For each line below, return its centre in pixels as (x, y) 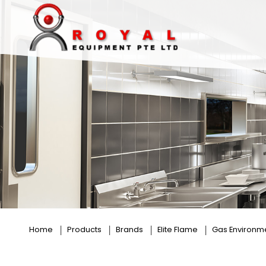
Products (84, 230)
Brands (129, 230)
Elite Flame (177, 230)
